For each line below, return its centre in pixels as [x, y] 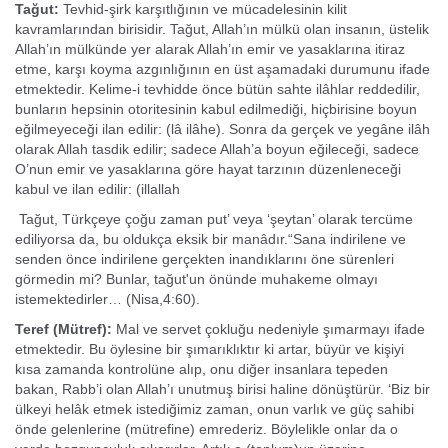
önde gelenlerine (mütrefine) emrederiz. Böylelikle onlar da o [206, 429]
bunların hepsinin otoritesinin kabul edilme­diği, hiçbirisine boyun [216, 109]
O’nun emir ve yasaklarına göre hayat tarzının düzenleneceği [208, 169]
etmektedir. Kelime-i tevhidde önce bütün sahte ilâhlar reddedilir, [217, 89]
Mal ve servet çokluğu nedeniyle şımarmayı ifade [268, 329]
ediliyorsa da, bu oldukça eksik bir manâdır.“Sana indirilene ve [210, 239]
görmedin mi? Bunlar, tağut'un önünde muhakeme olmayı [196, 279]
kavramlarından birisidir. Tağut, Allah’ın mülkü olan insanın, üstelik [222, 29]
